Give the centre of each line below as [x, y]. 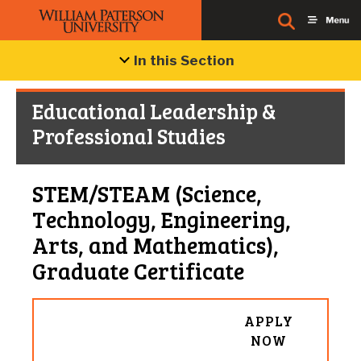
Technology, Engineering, [162, 219]
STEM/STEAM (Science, [147, 193]
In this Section [184, 60]
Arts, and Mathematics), [156, 245]
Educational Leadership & [154, 111]
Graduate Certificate [138, 271]
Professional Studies [129, 136]
